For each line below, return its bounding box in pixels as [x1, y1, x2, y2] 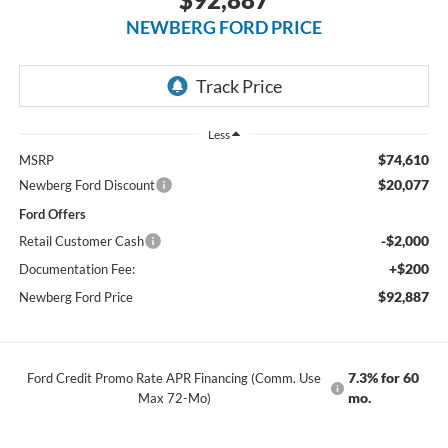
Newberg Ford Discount [18, 176, 155, 193]
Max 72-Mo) [137, 389, 211, 406]
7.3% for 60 [347, 368, 419, 386]
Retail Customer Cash [18, 232, 144, 249]
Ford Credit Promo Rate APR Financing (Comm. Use [27, 369, 322, 386]
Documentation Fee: [18, 260, 135, 277]
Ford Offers [18, 205, 86, 222]
